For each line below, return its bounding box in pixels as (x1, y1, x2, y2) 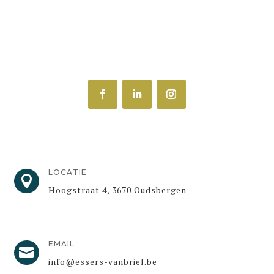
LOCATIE (48, 168, 87, 177)
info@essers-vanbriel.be (48, 256, 157, 268)
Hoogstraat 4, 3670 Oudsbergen (48, 184, 187, 196)
